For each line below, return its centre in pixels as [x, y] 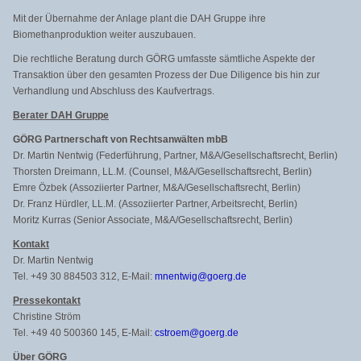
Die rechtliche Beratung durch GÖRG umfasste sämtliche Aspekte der [164, 59]
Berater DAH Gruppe [61, 115]
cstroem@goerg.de [197, 333]
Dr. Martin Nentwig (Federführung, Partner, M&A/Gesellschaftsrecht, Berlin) [175, 156]
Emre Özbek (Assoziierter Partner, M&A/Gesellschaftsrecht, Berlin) [157, 188]
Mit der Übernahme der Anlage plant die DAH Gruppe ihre [139, 19]
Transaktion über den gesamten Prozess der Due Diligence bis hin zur [166, 75]
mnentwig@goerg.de [201, 276]
